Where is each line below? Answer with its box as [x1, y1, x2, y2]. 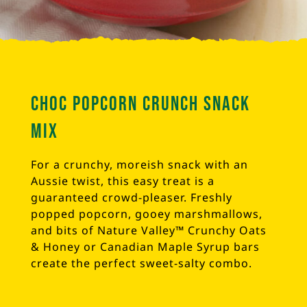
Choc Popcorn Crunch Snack [31, 92, 250, 116]
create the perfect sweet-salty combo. [31, 255, 252, 271]
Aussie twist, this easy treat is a [31, 173, 214, 188]
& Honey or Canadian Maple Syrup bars [31, 238, 260, 254]
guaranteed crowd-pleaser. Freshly [31, 189, 232, 205]
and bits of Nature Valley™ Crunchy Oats [31, 222, 267, 238]
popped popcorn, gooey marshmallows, [31, 206, 262, 221]
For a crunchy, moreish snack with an [31, 156, 248, 172]
